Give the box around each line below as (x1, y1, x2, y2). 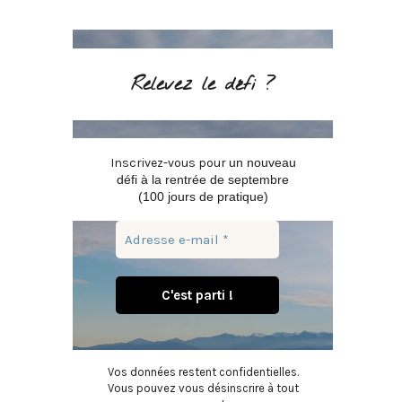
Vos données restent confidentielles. (107, 365, 299, 380)
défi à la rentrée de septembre (117, 171, 289, 187)
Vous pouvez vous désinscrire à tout (107, 381, 299, 396)
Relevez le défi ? (130, 73, 275, 97)
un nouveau (228, 154, 296, 170)
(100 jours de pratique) (137, 188, 268, 204)
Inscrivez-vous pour (109, 154, 229, 170)
